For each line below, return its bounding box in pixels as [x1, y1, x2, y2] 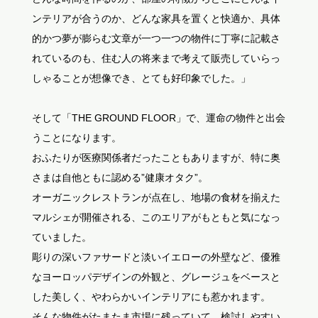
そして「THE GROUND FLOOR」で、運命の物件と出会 [31, 112, 285, 124]
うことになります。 [31, 132, 121, 143]
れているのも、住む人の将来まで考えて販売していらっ [31, 53, 280, 64]
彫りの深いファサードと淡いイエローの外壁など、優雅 [31, 251, 280, 263]
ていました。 [31, 231, 92, 243]
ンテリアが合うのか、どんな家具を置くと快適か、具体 [31, 13, 280, 24]
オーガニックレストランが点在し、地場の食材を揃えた [31, 192, 280, 203]
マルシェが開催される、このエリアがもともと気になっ [31, 212, 280, 223]
